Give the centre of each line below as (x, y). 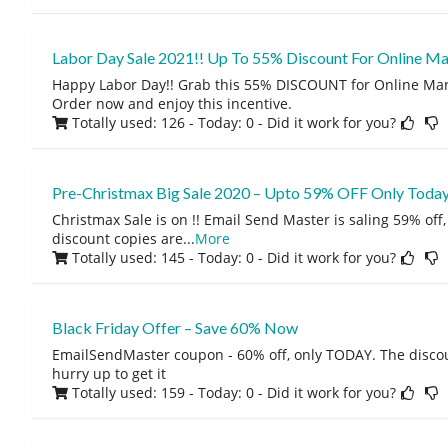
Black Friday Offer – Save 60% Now (174, 327)
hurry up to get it (108, 373)
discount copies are (117, 238)
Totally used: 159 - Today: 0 (162, 392)
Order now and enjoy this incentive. (171, 103)
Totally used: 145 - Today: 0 (162, 257)
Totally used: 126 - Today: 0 (162, 122)
